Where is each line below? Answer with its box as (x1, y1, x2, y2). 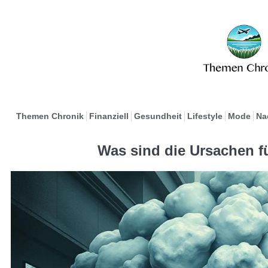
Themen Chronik (16, 111, 84, 121)
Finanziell (89, 111, 129, 121)
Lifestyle (187, 111, 223, 121)
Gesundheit (133, 111, 182, 121)
